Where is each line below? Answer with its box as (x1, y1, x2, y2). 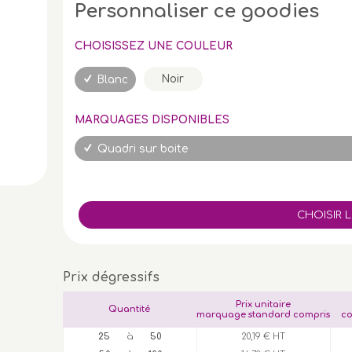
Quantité (108, 304, 151, 315)
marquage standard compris (196, 310, 330, 321)
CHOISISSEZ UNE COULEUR (74, 40, 233, 53)
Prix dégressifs (62, 270, 159, 285)
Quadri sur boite (97, 143, 189, 156)
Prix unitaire (235, 299, 291, 310)
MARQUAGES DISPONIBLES (74, 114, 229, 126)
